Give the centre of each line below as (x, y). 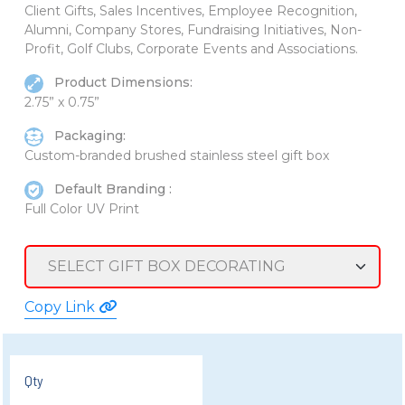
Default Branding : (111, 188)
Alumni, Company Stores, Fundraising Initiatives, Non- (193, 30)
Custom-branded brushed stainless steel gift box (177, 155)
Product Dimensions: (122, 83)
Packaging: (88, 136)
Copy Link (61, 306)
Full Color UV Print (82, 208)
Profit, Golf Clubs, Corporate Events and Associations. (191, 49)
